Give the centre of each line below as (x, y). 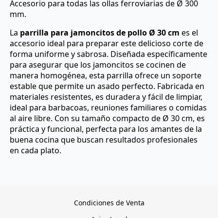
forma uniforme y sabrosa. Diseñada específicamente (109, 54)
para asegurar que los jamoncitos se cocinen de (98, 64)
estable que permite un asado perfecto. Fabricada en (107, 86)
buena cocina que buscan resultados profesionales (104, 139)
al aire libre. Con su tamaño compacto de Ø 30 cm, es (107, 118)
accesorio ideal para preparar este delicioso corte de (107, 43)
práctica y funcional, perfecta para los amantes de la (106, 129)
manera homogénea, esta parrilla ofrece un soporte (106, 75)
